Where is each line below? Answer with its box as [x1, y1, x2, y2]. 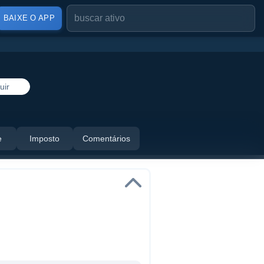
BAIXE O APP [3, 14, 55, 22]
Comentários [82, 134, 130, 143]
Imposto [29, 134, 60, 143]
